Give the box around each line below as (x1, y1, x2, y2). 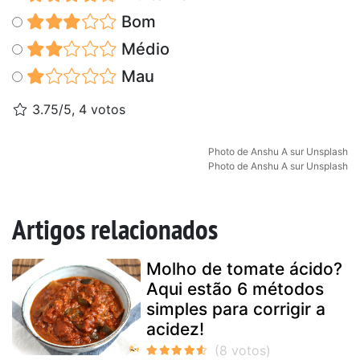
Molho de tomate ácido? (146, 258, 342, 279)
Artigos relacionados (12, 210, 218, 247)
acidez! (146, 318, 204, 339)
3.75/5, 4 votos (28, 100, 125, 117)
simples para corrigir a (146, 298, 325, 319)
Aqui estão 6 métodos (146, 278, 324, 299)
